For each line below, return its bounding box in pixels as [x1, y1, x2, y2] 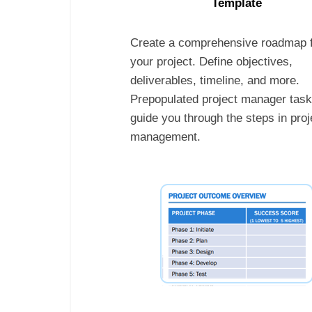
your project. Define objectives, [130, 54, 292, 68]
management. [130, 130, 204, 143]
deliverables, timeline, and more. [130, 73, 299, 87]
